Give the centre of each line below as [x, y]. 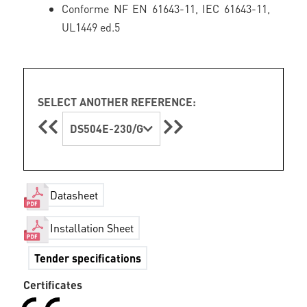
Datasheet [74, 195]
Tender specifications [88, 258]
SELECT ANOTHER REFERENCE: [117, 102]
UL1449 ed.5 [91, 27]
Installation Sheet [92, 228]
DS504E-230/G [107, 128]
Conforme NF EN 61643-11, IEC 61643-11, [166, 9]
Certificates [53, 285]
